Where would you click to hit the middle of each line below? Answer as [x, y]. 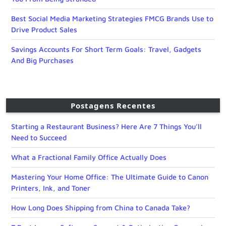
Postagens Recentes [113, 105]
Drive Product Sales [44, 29]
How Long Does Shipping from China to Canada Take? [101, 207]
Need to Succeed [39, 137]
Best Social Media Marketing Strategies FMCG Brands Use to [112, 18]
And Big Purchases [42, 60]
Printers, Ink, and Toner [51, 188]
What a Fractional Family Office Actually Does [89, 157]
